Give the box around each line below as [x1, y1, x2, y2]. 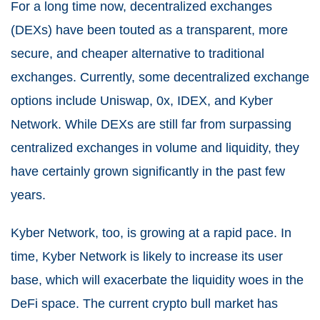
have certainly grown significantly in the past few [11, 164, 285, 179]
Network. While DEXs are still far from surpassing [11, 116, 291, 131]
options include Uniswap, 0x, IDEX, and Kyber [11, 93, 273, 108]
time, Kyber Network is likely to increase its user [11, 249, 283, 264]
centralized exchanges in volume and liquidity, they [11, 140, 299, 155]
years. [11, 187, 46, 202]
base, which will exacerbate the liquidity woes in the [11, 272, 304, 287]
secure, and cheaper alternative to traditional [11, 46, 264, 61]
